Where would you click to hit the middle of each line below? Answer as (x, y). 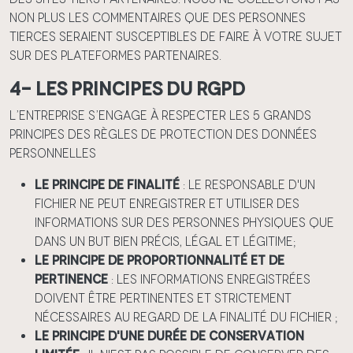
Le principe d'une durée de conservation (169, 336)
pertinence (73, 279)
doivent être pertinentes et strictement (163, 298)
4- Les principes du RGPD (127, 89)
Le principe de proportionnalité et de (160, 260)
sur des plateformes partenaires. (115, 56)
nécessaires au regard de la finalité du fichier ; (186, 317)
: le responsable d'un (249, 185)
